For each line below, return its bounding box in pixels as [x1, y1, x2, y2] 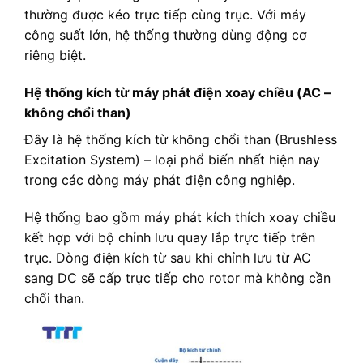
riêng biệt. [24, 47, 86, 64]
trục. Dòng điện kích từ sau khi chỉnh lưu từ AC [24, 249, 311, 266]
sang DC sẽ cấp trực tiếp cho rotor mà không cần [24, 269, 331, 286]
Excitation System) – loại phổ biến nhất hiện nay [24, 152, 320, 169]
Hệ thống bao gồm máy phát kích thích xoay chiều [24, 208, 335, 225]
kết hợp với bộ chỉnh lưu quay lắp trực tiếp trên [24, 228, 315, 246]
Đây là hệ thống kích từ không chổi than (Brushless [24, 131, 337, 148]
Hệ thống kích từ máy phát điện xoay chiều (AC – [24, 84, 331, 101]
